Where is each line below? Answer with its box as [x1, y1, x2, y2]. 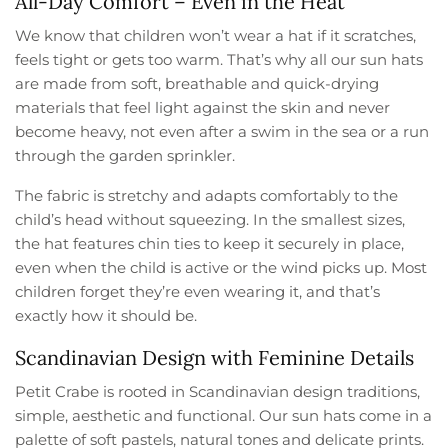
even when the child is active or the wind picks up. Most [15, 258, 428, 278]
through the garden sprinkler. [15, 146, 236, 166]
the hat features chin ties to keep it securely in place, [15, 234, 405, 254]
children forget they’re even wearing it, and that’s [15, 282, 381, 302]
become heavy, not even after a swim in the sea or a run [15, 122, 430, 142]
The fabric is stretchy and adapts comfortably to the [15, 186, 399, 206]
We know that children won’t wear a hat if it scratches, [15, 26, 417, 46]
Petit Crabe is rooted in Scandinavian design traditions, [15, 382, 421, 402]
